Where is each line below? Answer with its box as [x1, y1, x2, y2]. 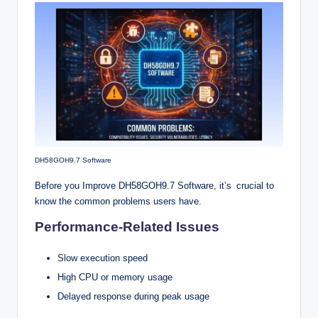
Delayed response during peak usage [57, 290, 209, 302]
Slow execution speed [57, 252, 148, 263]
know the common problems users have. [35, 195, 202, 207]
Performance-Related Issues [35, 219, 219, 234]
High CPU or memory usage [57, 271, 172, 283]
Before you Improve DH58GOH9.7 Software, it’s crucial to [35, 180, 274, 191]
